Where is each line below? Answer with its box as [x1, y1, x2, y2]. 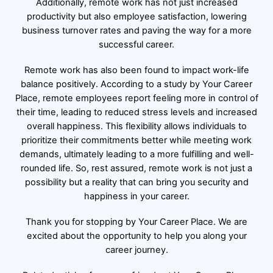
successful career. [99, 39, 174, 51]
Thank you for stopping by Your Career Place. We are [26, 216, 247, 228]
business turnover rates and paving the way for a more [21, 25, 252, 37]
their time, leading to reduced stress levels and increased [16, 107, 257, 118]
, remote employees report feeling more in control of [37, 93, 258, 104]
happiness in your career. [83, 191, 190, 202]
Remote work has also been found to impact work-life [24, 65, 249, 76]
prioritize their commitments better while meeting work [21, 135, 252, 146]
